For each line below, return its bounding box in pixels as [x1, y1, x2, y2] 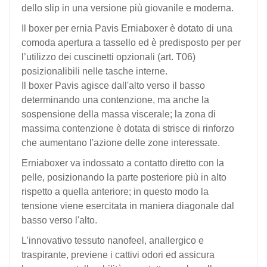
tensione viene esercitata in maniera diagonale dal [21, 201, 234, 212]
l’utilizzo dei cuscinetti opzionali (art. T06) [21, 52, 195, 63]
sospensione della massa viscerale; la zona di [21, 109, 216, 120]
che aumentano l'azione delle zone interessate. [21, 138, 220, 148]
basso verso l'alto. [21, 215, 97, 226]
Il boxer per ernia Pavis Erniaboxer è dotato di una [21, 23, 232, 34]
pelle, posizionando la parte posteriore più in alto [21, 172, 226, 183]
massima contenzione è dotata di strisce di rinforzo [21, 123, 234, 134]
